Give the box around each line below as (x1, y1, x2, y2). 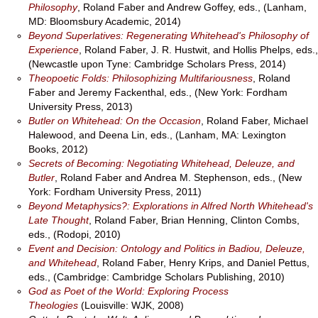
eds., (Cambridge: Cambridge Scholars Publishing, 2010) (28, 271, 285, 283)
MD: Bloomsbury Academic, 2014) (28, 16, 181, 27)
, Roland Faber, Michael (201, 115, 308, 126)
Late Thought (28, 214, 89, 226)
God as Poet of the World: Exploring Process (28, 285, 229, 297)
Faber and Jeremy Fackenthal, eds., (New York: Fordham (28, 87, 287, 98)
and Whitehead (28, 257, 97, 268)
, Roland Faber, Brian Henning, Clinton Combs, (89, 214, 300, 226)
